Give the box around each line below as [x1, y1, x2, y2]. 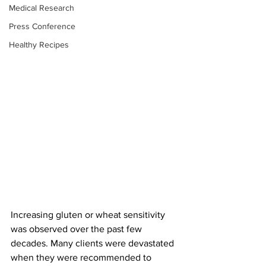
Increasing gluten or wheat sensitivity [11, 210, 167, 220]
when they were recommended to [11, 252, 154, 262]
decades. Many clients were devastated [11, 238, 176, 248]
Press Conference [9, 21, 75, 31]
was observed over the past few [11, 224, 144, 234]
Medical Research [9, 3, 74, 12]
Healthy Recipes [9, 40, 69, 49]
